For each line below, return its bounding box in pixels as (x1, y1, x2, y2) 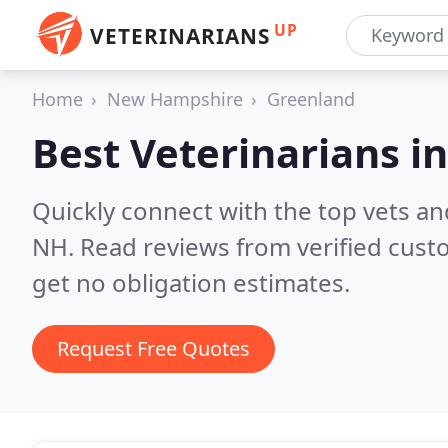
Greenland (267, 87, 355, 111)
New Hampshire (107, 87, 243, 111)
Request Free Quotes (57, 335, 250, 362)
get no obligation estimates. (32, 266, 350, 299)
